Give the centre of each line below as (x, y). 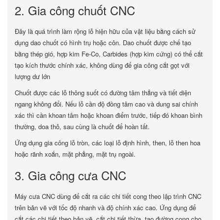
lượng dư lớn (32, 76)
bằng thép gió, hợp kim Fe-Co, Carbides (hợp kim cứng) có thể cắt (109, 54)
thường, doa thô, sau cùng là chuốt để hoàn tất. (82, 126)
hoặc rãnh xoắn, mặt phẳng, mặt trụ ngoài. (75, 154)
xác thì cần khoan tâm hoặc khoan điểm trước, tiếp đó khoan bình (109, 115)
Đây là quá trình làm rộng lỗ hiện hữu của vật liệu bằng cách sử (105, 31)
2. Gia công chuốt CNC (75, 10)
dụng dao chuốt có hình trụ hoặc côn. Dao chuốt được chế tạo (103, 42)
